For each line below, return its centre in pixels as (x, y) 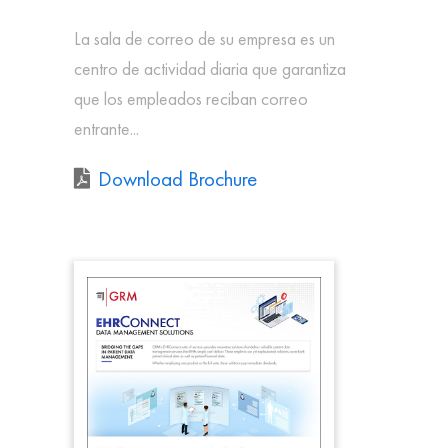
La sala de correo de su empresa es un (204, 39)
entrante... (106, 129)
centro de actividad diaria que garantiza (210, 69)
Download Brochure (177, 178)
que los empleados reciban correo (191, 99)
